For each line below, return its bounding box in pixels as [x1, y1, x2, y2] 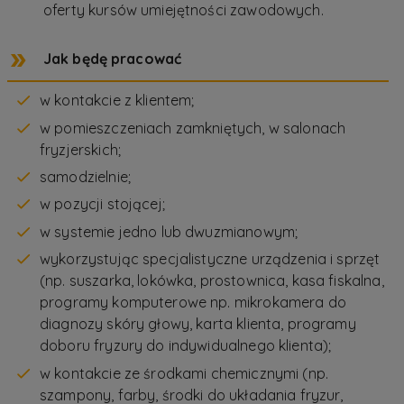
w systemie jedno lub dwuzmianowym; [40, 222, 298, 241]
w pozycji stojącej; [40, 195, 165, 214]
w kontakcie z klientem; [40, 91, 195, 110]
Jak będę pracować [43, 50, 182, 69]
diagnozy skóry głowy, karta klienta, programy [40, 315, 356, 334]
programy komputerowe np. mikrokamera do [40, 293, 346, 312]
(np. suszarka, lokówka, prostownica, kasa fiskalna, [40, 271, 384, 290]
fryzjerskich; [40, 140, 121, 159]
